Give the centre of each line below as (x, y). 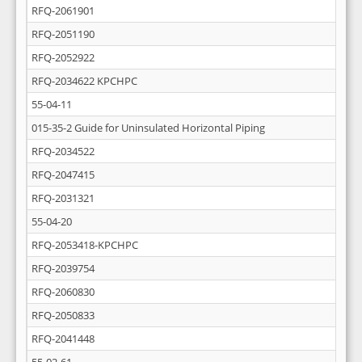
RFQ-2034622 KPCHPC (84, 81)
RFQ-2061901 (63, 11)
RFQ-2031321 (63, 198)
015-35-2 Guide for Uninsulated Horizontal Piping (148, 128)
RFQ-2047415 (63, 175)
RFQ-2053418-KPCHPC (85, 245)
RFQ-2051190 (63, 34)
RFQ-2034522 (63, 151)
